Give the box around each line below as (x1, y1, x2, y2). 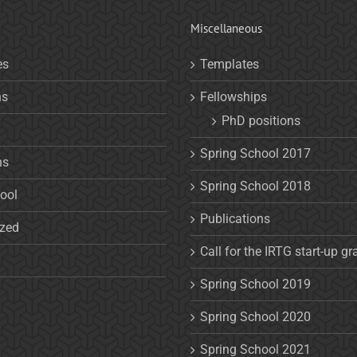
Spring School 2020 (200, 308, 311, 324)
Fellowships (200, 88, 267, 104)
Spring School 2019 (200, 276, 311, 292)
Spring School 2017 (200, 145, 311, 161)
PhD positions (222, 112, 300, 128)
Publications (200, 210, 270, 226)
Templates (200, 56, 259, 72)
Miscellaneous (190, 20, 262, 36)
